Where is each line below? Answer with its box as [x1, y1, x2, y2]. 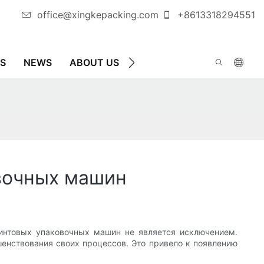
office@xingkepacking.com [37, 9, 159, 21]
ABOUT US [70, 57, 119, 68]
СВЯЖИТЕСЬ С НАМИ [137, 57, 242, 68]
